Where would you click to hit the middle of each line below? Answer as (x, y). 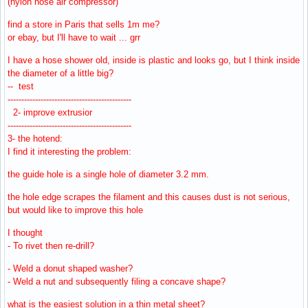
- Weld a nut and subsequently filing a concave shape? (117, 281)
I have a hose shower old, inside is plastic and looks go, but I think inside (154, 60)
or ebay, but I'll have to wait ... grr (74, 37)
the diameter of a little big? (60, 73)
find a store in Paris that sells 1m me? (84, 24)
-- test (21, 86)
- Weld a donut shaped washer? (70, 268)
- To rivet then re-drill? (51, 245)
